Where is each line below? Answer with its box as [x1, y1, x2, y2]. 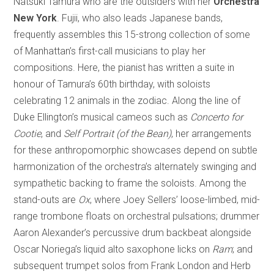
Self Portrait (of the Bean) [64, 127, 172, 139]
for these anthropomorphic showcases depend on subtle [13, 144, 258, 156]
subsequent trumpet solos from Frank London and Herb [13, 259, 251, 272]
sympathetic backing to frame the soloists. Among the [13, 177, 247, 189]
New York [13, 12, 57, 24]
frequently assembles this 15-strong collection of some [13, 28, 251, 40]
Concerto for [190, 111, 243, 123]
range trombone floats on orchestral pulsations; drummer [13, 210, 260, 222]
